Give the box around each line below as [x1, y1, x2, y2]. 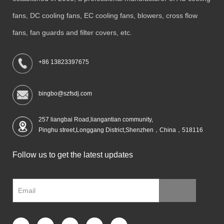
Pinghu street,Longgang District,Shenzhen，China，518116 [38, 126, 203, 134]
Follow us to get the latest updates [12, 150, 133, 159]
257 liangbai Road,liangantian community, [38, 116, 153, 123]
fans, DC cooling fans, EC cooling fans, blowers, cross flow [12, 11, 197, 20]
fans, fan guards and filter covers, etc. [12, 28, 134, 37]
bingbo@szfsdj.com [38, 90, 92, 97]
